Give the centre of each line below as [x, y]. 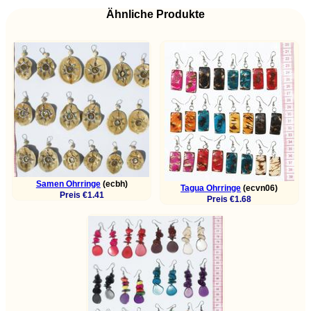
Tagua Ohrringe [211, 188]
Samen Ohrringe [68, 184]
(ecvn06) [260, 188]
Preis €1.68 [229, 199]
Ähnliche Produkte [155, 14]
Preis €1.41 [82, 195]
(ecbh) [114, 184]
